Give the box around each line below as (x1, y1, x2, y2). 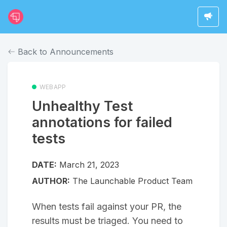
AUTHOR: (32, 175, 70, 186)
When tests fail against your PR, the (32, 201, 181, 212)
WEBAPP (40, 83, 66, 91)
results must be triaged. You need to (32, 215, 183, 226)
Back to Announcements (15, 46, 113, 57)
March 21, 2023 (59, 159, 119, 170)
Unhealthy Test (32, 97, 133, 115)
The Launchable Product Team (70, 175, 193, 186)
